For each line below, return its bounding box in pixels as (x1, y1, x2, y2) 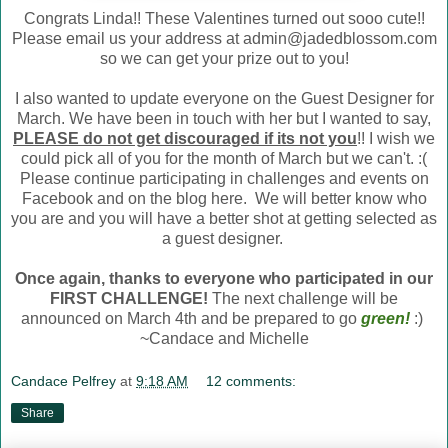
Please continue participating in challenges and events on (19, 169, 429, 187)
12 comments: (206, 373, 297, 390)
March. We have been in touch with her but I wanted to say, (17, 109, 431, 127)
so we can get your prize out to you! (99, 49, 349, 67)
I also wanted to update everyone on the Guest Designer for (14, 89, 434, 107)
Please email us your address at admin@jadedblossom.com (11, 29, 437, 47)
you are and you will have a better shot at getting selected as (11, 209, 437, 227)
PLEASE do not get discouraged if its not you (13, 129, 357, 147)
